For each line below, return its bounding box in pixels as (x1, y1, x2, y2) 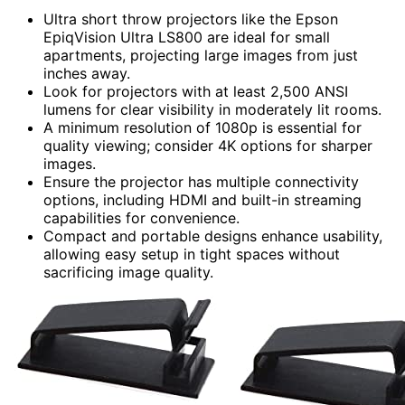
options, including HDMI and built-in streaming (43, 191, 362, 210)
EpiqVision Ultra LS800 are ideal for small (43, 28, 330, 47)
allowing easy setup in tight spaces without (43, 245, 340, 264)
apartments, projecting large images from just (43, 46, 358, 65)
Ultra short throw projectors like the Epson (43, 10, 338, 29)
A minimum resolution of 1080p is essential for (43, 118, 362, 137)
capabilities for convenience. (43, 209, 240, 228)
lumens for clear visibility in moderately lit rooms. (43, 100, 381, 119)
